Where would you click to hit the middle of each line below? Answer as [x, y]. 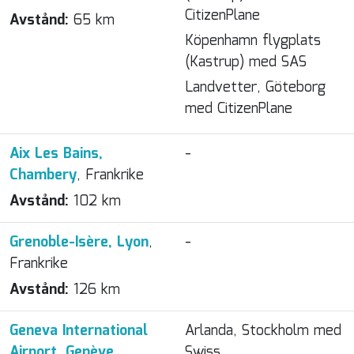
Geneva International [79, 331]
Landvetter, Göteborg [255, 88]
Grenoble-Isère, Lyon [79, 243]
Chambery [43, 175]
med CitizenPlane [239, 109]
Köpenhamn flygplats [253, 41]
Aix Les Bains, [56, 154]
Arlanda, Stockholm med [263, 331]
